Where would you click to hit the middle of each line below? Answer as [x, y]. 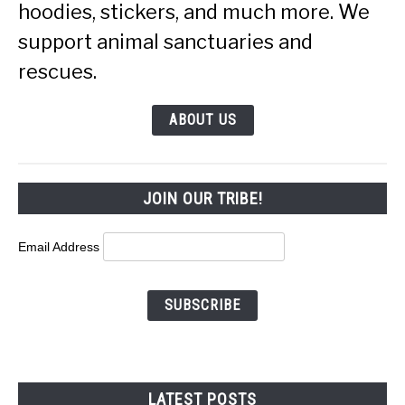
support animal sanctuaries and [165, 42]
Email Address [61, 247]
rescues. [57, 72]
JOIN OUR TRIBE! [202, 199]
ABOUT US [202, 120]
